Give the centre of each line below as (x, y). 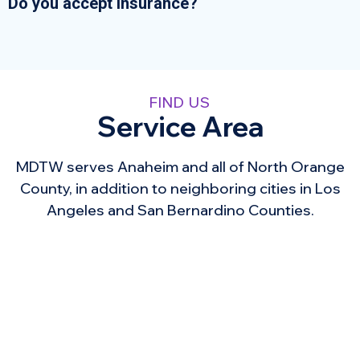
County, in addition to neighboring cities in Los (180, 189)
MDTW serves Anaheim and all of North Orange (180, 167)
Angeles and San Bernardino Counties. (180, 211)
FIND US (180, 103)
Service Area (180, 127)
